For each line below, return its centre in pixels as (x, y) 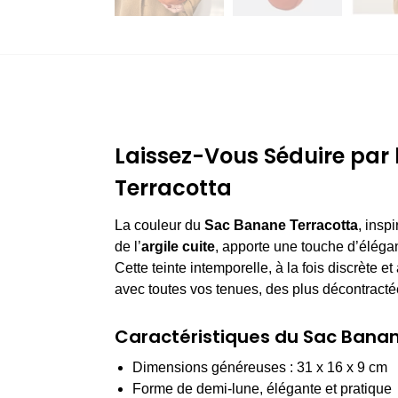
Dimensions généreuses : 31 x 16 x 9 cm (259, 367)
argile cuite (178, 247)
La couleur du (159, 226)
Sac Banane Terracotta (281, 226)
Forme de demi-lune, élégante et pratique (262, 388)
